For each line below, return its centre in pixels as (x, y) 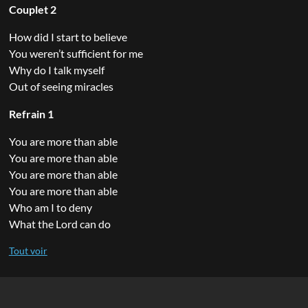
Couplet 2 (32, 9)
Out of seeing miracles (61, 86)
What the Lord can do (59, 223)
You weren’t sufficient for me (76, 53)
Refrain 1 (31, 113)
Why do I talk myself (56, 69)
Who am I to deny (50, 207)
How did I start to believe (68, 36)
